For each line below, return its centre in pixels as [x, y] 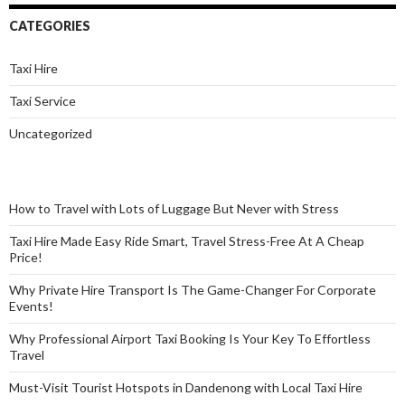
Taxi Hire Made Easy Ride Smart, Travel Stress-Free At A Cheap [187, 241]
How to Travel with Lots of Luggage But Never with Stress [174, 209]
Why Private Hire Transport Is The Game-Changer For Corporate [193, 290]
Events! [31, 306]
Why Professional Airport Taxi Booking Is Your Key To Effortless [190, 339]
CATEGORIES [50, 26]
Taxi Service [42, 101]
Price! [26, 258]
